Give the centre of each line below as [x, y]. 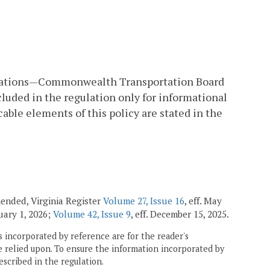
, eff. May [203, 200]
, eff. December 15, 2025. [180, 214]
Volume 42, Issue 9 [92, 214]
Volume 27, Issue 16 [144, 200]
